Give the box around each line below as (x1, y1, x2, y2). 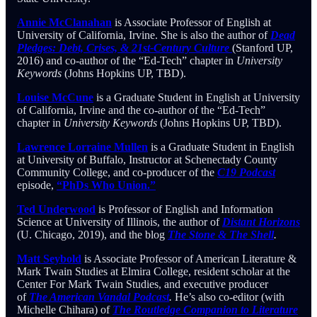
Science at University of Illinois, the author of (17, 215, 222, 228)
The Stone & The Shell (168, 228, 274, 241)
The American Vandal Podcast (29, 290, 169, 303)
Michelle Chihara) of (17, 303, 113, 316)
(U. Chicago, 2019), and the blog (17, 228, 168, 241)
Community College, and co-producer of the (17, 166, 217, 178)
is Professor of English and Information (96, 202, 273, 215)
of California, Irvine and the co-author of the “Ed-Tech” (17, 103, 265, 116)
